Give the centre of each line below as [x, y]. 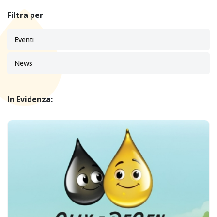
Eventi [24, 39]
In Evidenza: [30, 99]
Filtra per [25, 15]
